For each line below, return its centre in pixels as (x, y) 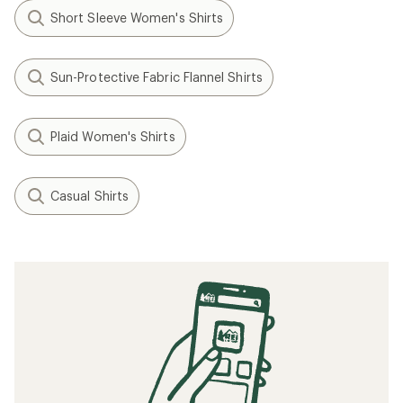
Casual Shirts (90, 196)
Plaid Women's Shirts (113, 136)
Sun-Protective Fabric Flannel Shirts (157, 77)
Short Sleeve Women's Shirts (137, 18)
